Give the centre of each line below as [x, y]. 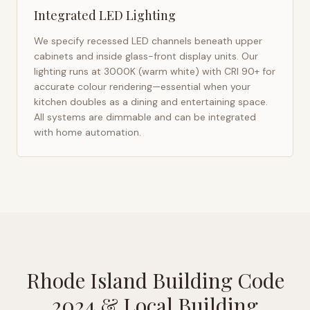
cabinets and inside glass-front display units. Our [146, 56]
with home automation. [88, 132]
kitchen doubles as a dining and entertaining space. [151, 102]
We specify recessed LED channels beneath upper [148, 41]
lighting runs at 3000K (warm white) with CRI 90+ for [155, 71]
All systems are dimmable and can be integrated [145, 117]
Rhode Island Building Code [155, 280]
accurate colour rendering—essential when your [142, 86]
